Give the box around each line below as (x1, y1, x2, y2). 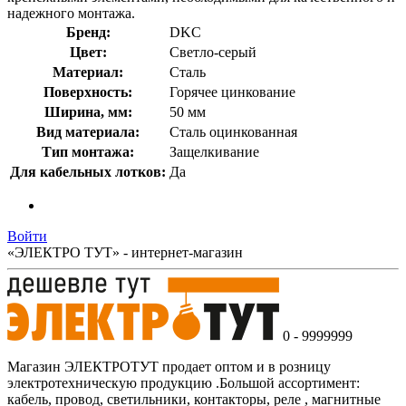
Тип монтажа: (42, 143, 134, 159)
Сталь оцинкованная (169, 123, 297, 140)
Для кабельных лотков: (10, 163, 166, 179)
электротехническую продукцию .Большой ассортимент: (7, 374, 363, 391)
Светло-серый (169, 43, 256, 60)
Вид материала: (36, 123, 140, 140)
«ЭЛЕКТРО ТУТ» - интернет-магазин (7, 244, 243, 260)
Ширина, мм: (43, 103, 132, 120)
